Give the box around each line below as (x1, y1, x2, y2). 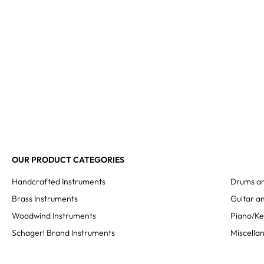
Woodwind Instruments (12, 210, 96, 221)
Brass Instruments (12, 193, 78, 204)
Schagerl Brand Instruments (12, 227, 115, 238)
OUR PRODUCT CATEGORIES (12, 154, 124, 165)
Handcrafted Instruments (12, 176, 105, 187)
